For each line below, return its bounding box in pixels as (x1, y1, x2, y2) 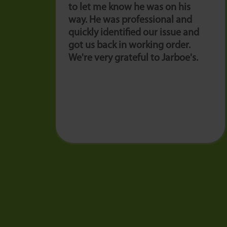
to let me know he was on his (68, 3, 191, 13)
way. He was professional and (68, 15, 192, 25)
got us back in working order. (68, 41, 191, 51)
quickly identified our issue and (68, 28, 199, 38)
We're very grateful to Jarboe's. (68, 53, 198, 63)
